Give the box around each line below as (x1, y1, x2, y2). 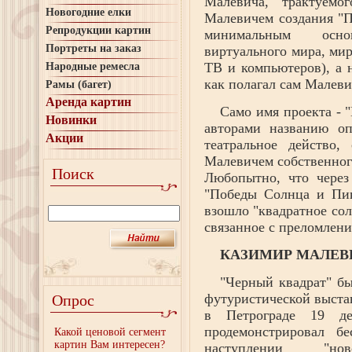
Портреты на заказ (46, 42, 141, 54)
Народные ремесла (46, 60, 140, 72)
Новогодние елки (46, 6, 131, 18)
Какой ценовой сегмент (54, 326, 166, 338)
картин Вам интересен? (54, 339, 165, 350)
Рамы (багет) (46, 79, 112, 90)
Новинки (46, 113, 97, 126)
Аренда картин (46, 95, 131, 108)
